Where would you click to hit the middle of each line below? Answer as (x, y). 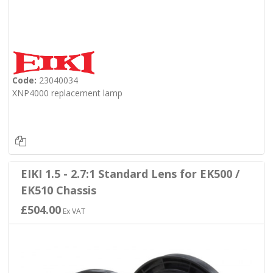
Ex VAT (73, 211)
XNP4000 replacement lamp (67, 93)
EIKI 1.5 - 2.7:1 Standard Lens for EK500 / (130, 174)
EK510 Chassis (58, 190)
